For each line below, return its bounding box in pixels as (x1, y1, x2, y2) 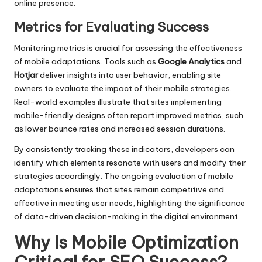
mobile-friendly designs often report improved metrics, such (14, 109, 243, 120)
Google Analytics (158, 56, 225, 67)
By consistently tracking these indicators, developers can (14, 143, 235, 154)
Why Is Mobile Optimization (14, 231, 239, 253)
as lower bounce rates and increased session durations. (14, 123, 225, 134)
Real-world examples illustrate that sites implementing (14, 96, 222, 107)
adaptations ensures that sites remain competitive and (14, 184, 224, 195)
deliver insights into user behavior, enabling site (38, 69, 221, 80)
